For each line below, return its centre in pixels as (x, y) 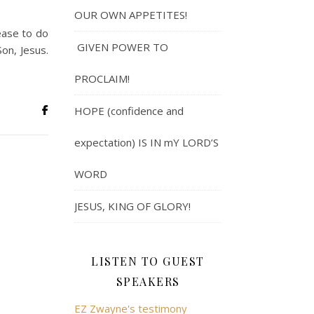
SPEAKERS (148, 281)
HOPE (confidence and (129, 111)
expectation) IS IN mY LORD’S (146, 142)
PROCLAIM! (102, 78)
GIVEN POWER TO (121, 47)
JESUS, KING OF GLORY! (132, 206)
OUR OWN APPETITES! (131, 15)
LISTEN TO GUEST (148, 261)
